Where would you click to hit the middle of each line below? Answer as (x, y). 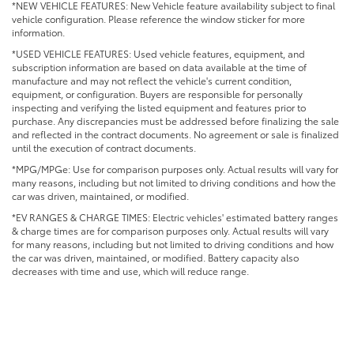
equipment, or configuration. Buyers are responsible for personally (157, 93)
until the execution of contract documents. (104, 147)
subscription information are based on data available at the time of (159, 66)
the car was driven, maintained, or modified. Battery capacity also (155, 257)
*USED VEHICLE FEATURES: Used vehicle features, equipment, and (158, 53)
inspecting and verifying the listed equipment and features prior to (159, 107)
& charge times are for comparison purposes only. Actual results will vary (170, 230)
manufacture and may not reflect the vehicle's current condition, (152, 80)
